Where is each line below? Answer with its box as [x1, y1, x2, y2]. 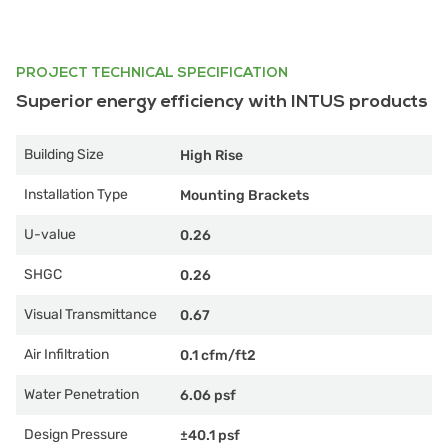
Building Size [24, 146, 104, 163]
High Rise [180, 146, 243, 164]
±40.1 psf [180, 426, 240, 444]
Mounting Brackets [180, 186, 309, 204]
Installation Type [24, 186, 128, 203]
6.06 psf [180, 386, 236, 404]
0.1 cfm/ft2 [180, 346, 256, 364]
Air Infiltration [24, 346, 109, 363]
